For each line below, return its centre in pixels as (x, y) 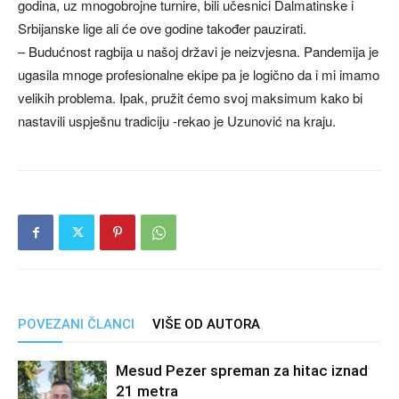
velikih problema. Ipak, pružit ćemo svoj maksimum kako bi (190, 98)
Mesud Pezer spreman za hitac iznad (242, 370)
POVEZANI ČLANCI (76, 324)
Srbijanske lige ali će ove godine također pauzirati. (162, 28)
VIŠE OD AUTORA (206, 324)
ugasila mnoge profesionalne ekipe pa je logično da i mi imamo (199, 74)
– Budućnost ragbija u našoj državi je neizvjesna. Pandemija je (198, 51)
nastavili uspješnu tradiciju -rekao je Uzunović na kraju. (177, 121)
